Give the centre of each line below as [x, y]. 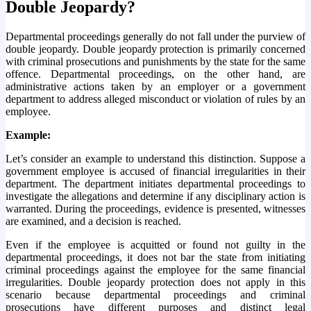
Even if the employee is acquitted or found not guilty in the [155, 244]
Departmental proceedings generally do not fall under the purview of [155, 36]
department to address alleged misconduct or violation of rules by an [155, 99]
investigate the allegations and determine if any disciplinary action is [155, 196]
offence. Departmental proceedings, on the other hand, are [155, 74]
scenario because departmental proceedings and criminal [155, 294]
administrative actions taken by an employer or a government [155, 86]
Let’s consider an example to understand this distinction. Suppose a [155, 158]
